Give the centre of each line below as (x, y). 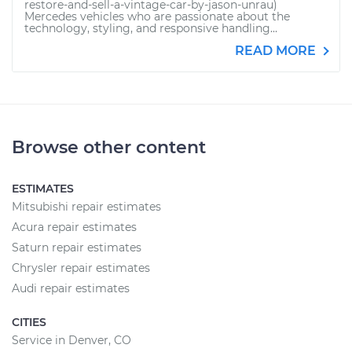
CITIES (29, 322)
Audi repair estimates (71, 288)
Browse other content (109, 147)
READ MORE (277, 51)
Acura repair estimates (74, 227)
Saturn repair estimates (77, 247)
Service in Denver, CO (71, 340)
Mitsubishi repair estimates (86, 207)
